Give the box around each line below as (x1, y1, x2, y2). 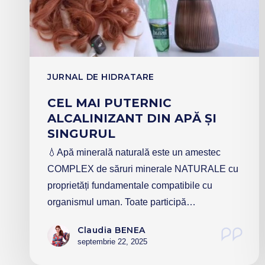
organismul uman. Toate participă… (47, 196, 196, 207)
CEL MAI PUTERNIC (47, 95, 172, 110)
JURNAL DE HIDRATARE (47, 71, 154, 82)
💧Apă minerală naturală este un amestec (47, 147, 221, 157)
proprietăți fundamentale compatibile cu (47, 180, 212, 190)
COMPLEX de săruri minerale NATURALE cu (47, 163, 238, 174)
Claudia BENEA (77, 224, 146, 235)
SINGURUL (47, 126, 115, 141)
